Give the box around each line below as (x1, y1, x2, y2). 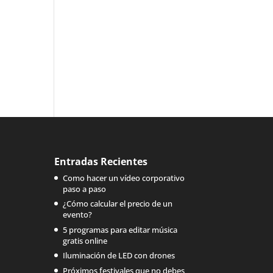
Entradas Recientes (54, 154, 148, 168)
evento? (63, 209, 93, 221)
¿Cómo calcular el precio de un (63, 198, 173, 210)
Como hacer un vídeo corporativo (63, 172, 185, 183)
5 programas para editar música (63, 224, 178, 235)
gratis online (63, 235, 108, 246)
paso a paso (63, 183, 107, 194)
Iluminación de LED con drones (63, 250, 175, 261)
